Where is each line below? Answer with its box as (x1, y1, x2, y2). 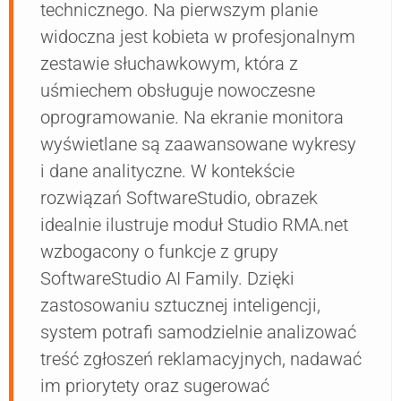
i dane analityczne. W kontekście (40, 160, 294, 183)
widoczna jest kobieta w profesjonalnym (40, 26, 355, 48)
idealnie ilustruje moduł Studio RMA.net (40, 214, 348, 236)
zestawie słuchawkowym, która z (40, 53, 298, 75)
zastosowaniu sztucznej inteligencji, (40, 294, 320, 317)
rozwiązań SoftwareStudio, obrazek (40, 187, 318, 209)
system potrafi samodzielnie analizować (40, 321, 356, 344)
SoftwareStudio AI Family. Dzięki (40, 268, 294, 290)
